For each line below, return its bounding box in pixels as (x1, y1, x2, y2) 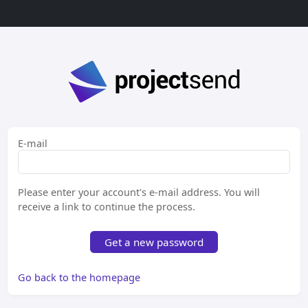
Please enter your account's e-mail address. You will (18, 185, 261, 199)
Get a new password (104, 234, 203, 249)
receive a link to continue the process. (18, 199, 196, 213)
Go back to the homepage (18, 270, 141, 284)
